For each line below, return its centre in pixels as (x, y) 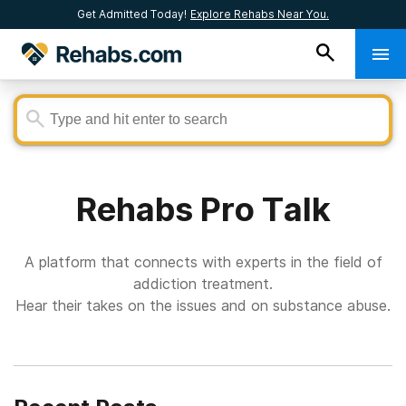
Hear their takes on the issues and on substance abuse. (203, 305)
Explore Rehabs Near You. (260, 14)
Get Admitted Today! (132, 14)
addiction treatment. (203, 284)
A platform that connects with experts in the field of (203, 262)
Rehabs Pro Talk (203, 209)
